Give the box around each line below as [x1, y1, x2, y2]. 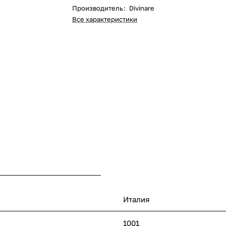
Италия [123, 194, 150, 204]
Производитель [72, 4, 124, 12]
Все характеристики [72, 15, 138, 23]
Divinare [129, 4, 155, 12]
